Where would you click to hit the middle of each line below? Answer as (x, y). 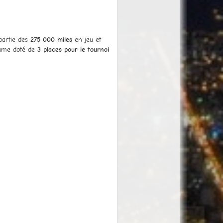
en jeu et (87, 39)
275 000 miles (51, 39)
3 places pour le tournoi (73, 49)
